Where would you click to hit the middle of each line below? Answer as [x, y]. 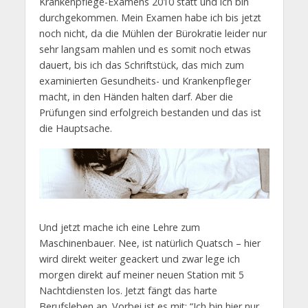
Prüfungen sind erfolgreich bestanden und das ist [150, 112]
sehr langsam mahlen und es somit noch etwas [145, 49]
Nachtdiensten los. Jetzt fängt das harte [128, 290]
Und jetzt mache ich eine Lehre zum [119, 227]
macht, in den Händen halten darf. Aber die [136, 96]
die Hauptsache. [75, 128]
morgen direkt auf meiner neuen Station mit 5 [141, 274]
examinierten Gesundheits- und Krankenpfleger [145, 80]
